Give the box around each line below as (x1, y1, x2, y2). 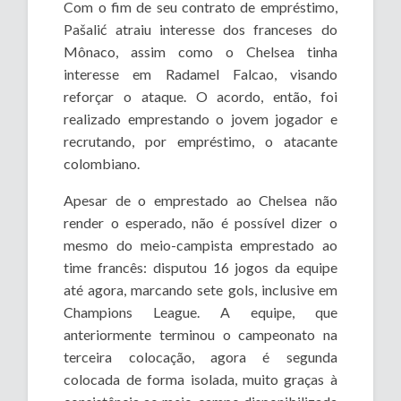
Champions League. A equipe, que (64, 303, 337, 321)
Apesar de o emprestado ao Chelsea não (64, 192, 337, 209)
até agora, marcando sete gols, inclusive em (64, 281, 337, 299)
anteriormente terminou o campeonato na (64, 326, 337, 344)
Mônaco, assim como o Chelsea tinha (64, 43, 337, 61)
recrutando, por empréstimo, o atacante (64, 132, 337, 150)
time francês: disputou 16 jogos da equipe (64, 259, 337, 277)
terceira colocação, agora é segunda (64, 348, 337, 366)
